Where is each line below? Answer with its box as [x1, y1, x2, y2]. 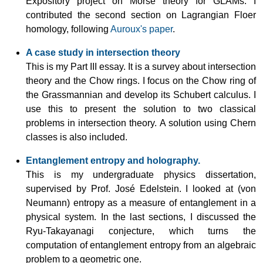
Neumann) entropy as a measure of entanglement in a [26, 197, 256, 208]
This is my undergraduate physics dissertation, [26, 169, 256, 180]
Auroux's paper [110, 23, 173, 34]
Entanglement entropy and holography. [26, 155, 200, 166]
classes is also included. [26, 131, 127, 142]
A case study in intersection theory [26, 47, 180, 58]
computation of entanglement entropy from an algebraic [26, 240, 256, 250]
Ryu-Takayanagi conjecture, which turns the [26, 225, 256, 236]
